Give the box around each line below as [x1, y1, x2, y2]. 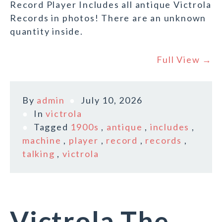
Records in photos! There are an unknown [10, 12, 207, 24]
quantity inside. [10, 26, 83, 37]
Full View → [157, 54, 212, 65]
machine [22, 135, 61, 146]
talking [22, 148, 55, 160]
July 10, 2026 [81, 95, 143, 106]
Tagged [33, 121, 71, 133]
